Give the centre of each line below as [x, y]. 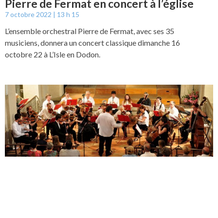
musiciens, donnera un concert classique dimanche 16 [92, 43]
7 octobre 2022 [29, 15]
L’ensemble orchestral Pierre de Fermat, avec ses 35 [90, 31]
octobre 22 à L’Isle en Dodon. [53, 54]
